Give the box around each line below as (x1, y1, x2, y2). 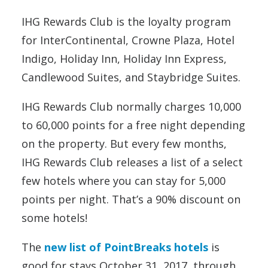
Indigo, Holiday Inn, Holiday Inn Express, (22, 51, 227, 66)
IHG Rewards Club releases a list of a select (22, 155, 243, 169)
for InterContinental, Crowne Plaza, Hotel (22, 33, 234, 47)
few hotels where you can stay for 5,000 (22, 173, 226, 188)
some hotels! (22, 211, 87, 225)
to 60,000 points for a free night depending (22, 118, 245, 132)
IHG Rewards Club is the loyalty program (22, 14, 231, 29)
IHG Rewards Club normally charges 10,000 (22, 99, 241, 114)
